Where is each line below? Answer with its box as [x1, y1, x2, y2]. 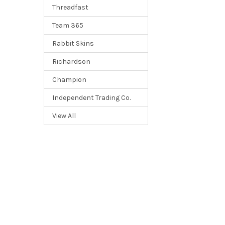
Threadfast [52, 3, 88, 12]
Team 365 [52, 21, 83, 30]
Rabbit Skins [52, 39, 94, 48]
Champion [52, 75, 86, 84]
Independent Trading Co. [52, 93, 131, 102]
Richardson [52, 57, 90, 66]
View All [52, 111, 76, 121]
